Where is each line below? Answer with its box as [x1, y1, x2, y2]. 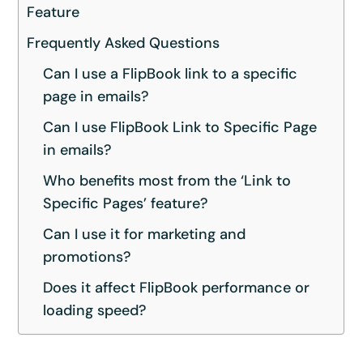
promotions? [43, 246, 132, 267]
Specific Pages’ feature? [43, 193, 209, 213]
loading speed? [43, 300, 147, 320]
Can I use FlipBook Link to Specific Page [43, 117, 318, 137]
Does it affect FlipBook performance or [43, 277, 310, 297]
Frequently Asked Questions [27, 32, 220, 53]
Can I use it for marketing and [43, 224, 246, 244]
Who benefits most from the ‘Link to [43, 170, 292, 190]
